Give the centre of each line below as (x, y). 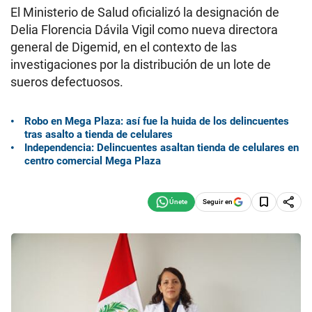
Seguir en (218, 201)
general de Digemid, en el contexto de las (124, 47)
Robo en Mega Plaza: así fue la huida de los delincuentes (157, 121)
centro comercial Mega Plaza (93, 161)
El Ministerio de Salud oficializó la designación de (145, 12)
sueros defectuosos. (67, 82)
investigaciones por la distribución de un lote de (141, 64)
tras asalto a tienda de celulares (99, 134)
